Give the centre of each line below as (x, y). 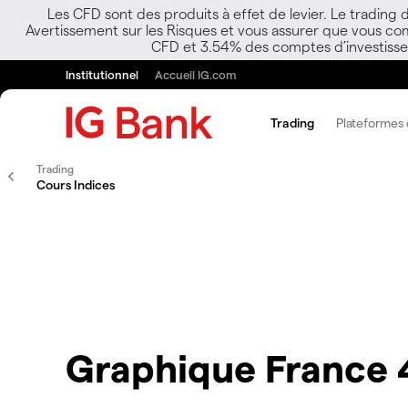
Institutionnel (102, 74)
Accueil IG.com (196, 74)
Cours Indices (76, 184)
